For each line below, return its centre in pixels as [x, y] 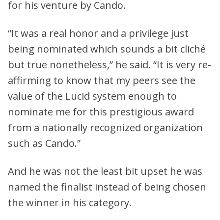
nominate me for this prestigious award [101, 111]
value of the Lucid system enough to [92, 96]
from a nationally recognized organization [105, 127]
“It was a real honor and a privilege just [98, 33]
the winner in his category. [70, 202]
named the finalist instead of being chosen [107, 187]
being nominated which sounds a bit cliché [107, 49]
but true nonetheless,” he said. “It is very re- [110, 64]
